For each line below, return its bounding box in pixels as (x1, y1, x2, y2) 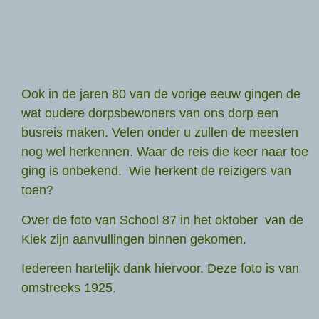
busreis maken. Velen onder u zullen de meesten (21, 125, 298, 140)
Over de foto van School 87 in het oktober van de (21, 212, 303, 227)
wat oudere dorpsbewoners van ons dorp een (21, 106, 278, 121)
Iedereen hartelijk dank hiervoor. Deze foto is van (21, 261, 299, 276)
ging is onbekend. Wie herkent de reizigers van (21, 164, 291, 179)
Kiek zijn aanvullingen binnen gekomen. (21, 231, 246, 246)
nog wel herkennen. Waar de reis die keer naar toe (21, 145, 308, 159)
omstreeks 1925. (21, 281, 116, 296)
